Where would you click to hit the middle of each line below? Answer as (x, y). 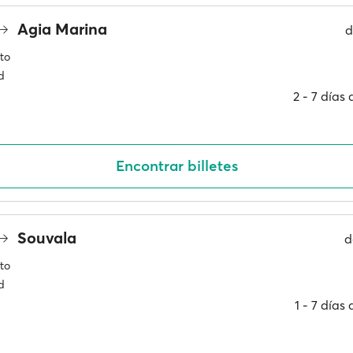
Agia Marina (60, 29)
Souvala (45, 238)
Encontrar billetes (176, 166)
